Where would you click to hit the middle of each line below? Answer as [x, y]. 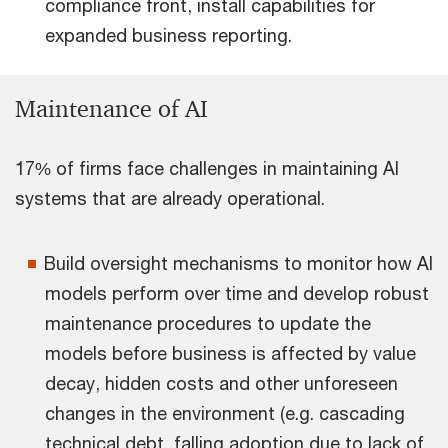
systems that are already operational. [170, 198]
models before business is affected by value [230, 353]
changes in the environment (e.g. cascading [225, 413]
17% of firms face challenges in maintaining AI [207, 168]
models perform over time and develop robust [237, 293]
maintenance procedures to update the [208, 323]
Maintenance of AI [111, 109]
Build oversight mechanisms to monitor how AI [238, 263]
